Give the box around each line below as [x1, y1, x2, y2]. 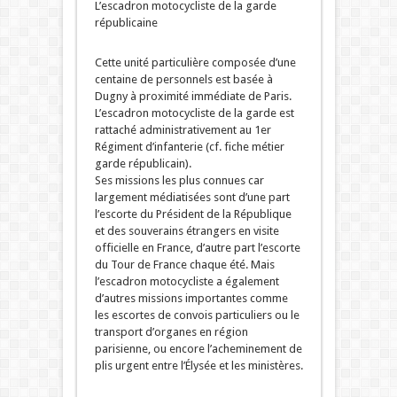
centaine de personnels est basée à [94, 73, 273, 87]
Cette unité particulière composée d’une [94, 56, 296, 70]
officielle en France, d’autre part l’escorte [94, 241, 300, 255]
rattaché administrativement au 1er [94, 123, 271, 137]
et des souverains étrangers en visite [94, 224, 279, 238]
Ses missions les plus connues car [94, 174, 264, 188]
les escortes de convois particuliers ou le [94, 308, 300, 323]
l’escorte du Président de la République [94, 207, 292, 222]
